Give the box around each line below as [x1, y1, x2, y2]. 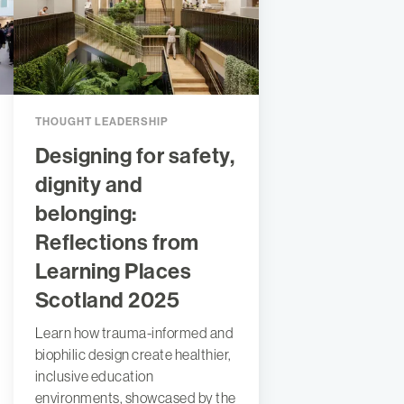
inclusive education [34, 367, 154, 384]
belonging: [34, 200, 137, 226]
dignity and [34, 171, 143, 197]
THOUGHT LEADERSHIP [34, 115, 169, 128]
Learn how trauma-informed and [34, 324, 234, 341]
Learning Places [34, 258, 192, 284]
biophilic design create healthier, [34, 345, 232, 363]
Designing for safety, [34, 142, 235, 169]
